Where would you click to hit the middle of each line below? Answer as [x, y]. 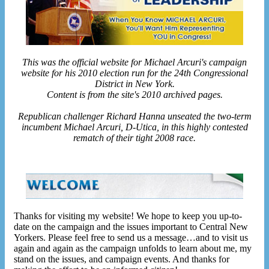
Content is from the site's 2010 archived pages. [134, 95]
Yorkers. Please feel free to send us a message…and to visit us [131, 238]
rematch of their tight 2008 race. [134, 138]
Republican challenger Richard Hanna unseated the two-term [134, 116]
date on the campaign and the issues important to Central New [131, 227]
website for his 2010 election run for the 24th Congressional [134, 73]
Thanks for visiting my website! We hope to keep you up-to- [128, 216]
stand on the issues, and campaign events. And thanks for [122, 259]
